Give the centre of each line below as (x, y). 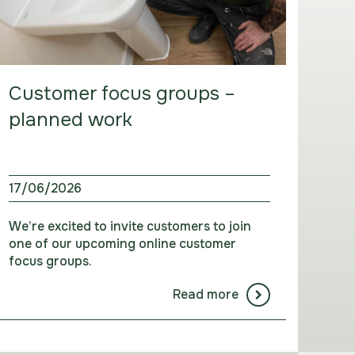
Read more (205, 295)
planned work (70, 120)
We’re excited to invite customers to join (130, 227)
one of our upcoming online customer (122, 244)
